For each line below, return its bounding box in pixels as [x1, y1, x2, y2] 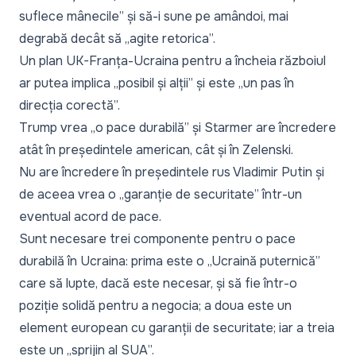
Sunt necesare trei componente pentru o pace [19, 230, 296, 247]
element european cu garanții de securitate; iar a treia [19, 319, 335, 336]
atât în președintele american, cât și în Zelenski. [19, 141, 293, 158]
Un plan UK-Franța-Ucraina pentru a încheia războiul [19, 52, 326, 69]
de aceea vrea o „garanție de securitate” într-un [19, 185, 302, 203]
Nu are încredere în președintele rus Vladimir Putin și [19, 163, 324, 180]
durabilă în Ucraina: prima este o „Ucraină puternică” [19, 252, 320, 269]
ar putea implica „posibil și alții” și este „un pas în [19, 74, 294, 91]
